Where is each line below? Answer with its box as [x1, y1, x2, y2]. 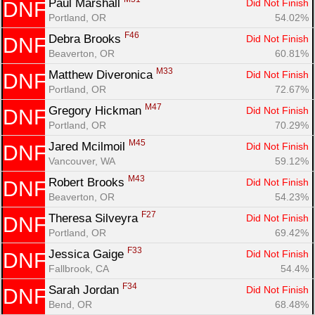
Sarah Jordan [49, 283, 122, 297]
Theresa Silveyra [49, 211, 141, 225]
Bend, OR [49, 298, 92, 310]
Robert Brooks [49, 175, 128, 189]
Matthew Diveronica [49, 67, 156, 82]
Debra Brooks [49, 32, 124, 46]
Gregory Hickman [49, 103, 145, 117]
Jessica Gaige [49, 247, 127, 261]
